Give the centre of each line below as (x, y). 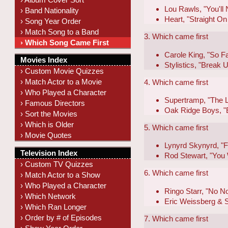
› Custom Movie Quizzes (62, 71)
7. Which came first (176, 218)
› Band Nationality (50, 10)
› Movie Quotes (46, 135)
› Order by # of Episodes (61, 217)
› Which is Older (47, 125)
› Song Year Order (51, 21)
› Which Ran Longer (54, 207)
